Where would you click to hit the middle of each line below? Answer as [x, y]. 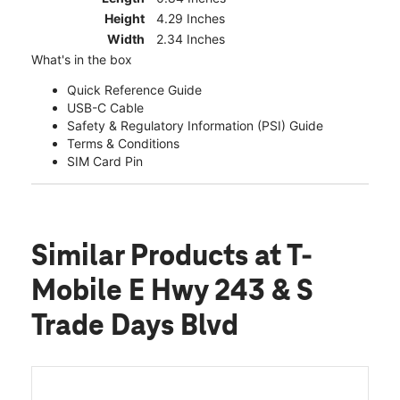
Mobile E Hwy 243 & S [172, 292]
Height [125, 19]
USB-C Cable [105, 108]
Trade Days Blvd [135, 327]
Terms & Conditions [123, 144]
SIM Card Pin [105, 162]
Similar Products [143, 258]
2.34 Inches [191, 39]
